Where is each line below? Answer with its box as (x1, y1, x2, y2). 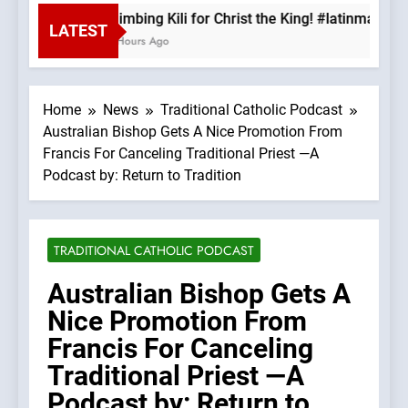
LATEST (49, 21, 107, 41)
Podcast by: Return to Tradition (43, 167, 241, 185)
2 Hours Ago (99, 33, 163, 50)
